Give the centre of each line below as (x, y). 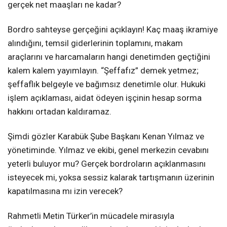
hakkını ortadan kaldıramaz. (60, 112)
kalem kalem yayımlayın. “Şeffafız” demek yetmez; (103, 71)
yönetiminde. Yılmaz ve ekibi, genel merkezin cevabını (108, 150)
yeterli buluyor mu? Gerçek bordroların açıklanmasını (107, 164)
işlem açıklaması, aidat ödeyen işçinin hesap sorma (105, 98)
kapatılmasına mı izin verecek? (65, 191)
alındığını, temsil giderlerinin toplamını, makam (95, 43)
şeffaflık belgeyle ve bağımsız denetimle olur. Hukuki (107, 84)
